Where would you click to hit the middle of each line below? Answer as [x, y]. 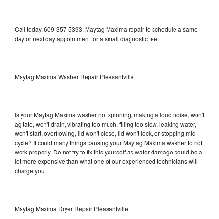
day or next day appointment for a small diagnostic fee [86, 38]
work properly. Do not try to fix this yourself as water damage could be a [109, 152]
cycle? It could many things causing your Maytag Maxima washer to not [109, 142]
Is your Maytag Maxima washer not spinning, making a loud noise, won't [109, 114]
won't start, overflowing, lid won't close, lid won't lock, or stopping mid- [106, 133]
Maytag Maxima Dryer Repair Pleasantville [71, 208]
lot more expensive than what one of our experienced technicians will [106, 161]
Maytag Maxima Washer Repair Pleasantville [74, 76]
